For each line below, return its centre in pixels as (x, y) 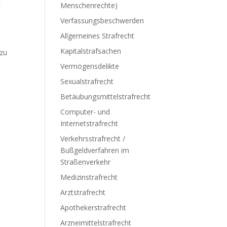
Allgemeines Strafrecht (98, 36)
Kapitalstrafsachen (91, 51)
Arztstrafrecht (83, 192)
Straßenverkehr (86, 162)
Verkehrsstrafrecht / (93, 139)
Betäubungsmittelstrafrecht (106, 97)
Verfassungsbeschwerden (102, 21)
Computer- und (85, 112)
